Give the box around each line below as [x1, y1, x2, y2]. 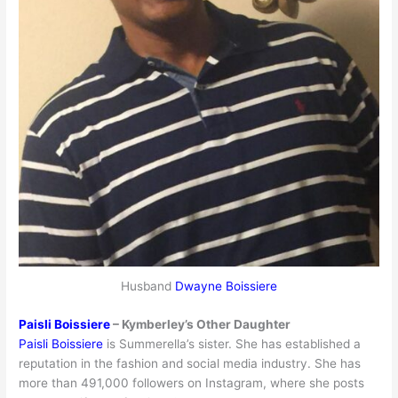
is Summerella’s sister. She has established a [103, 336, 362, 351]
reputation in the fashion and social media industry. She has [19, 355, 362, 370]
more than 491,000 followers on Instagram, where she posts [19, 375, 365, 390]
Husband [121, 279, 175, 294]
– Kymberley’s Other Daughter [110, 316, 291, 331]
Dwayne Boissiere [175, 279, 277, 294]
